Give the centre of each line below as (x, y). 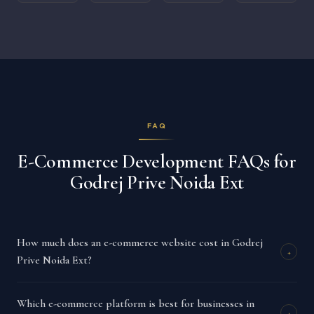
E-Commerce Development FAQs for (157, 162)
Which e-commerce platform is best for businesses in (136, 304)
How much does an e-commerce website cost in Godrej (140, 243)
